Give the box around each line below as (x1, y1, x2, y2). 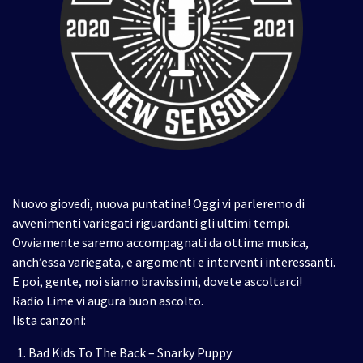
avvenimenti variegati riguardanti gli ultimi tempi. (12, 215, 290, 232)
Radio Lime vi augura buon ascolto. (12, 293, 203, 310)
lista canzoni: (12, 312, 86, 329)
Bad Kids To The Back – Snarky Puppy (28, 344, 232, 361)
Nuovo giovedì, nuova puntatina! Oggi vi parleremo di (12, 195, 305, 212)
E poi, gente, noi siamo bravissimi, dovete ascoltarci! (12, 273, 302, 290)
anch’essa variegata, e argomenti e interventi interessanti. (12, 254, 335, 271)
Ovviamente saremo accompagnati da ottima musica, (12, 234, 309, 251)
